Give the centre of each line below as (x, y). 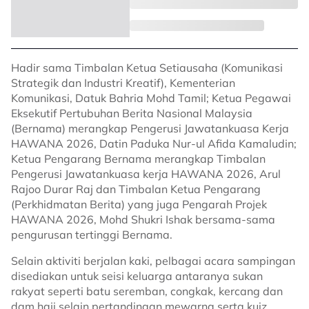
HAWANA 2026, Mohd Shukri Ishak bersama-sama (143, 219)
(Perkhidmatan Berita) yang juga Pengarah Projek (139, 204)
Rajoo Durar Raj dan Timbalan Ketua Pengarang (136, 189)
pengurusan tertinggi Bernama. (93, 235)
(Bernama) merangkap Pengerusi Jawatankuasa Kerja (150, 128)
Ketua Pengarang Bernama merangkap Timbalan (138, 159)
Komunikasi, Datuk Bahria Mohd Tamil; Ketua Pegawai (151, 98)
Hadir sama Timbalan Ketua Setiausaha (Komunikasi (147, 68)
